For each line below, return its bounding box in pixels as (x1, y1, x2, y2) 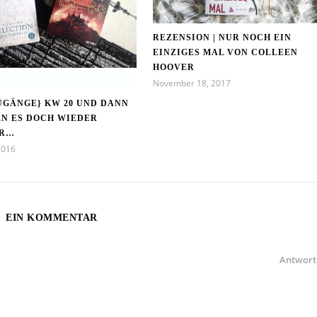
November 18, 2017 (153, 76, 231, 89)
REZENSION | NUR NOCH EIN (153, 32, 292, 42)
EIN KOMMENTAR (6, 212, 98, 223)
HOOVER (153, 62, 195, 72)
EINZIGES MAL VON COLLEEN (153, 47, 298, 57)
